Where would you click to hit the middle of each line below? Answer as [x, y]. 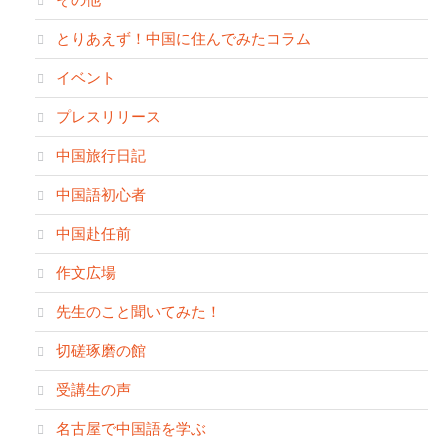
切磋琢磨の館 [101, 349]
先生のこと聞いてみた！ [138, 310]
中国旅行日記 [101, 154]
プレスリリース [108, 115]
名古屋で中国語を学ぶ [131, 427]
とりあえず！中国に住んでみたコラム [183, 37]
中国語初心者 [101, 193]
